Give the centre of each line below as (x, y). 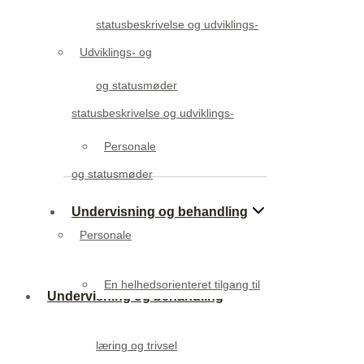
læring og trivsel (136, 345)
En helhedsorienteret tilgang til (182, 284)
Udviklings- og (116, 52)
